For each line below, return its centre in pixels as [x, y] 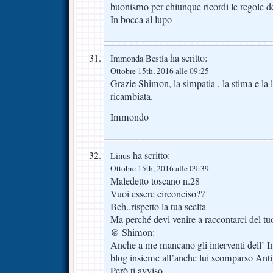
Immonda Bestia [139, 58]
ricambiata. [132, 97]
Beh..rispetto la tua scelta [158, 206]
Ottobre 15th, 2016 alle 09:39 [160, 168]
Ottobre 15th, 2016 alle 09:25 [160, 71]
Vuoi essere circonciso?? [158, 193]
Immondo [129, 117]
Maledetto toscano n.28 [155, 181]
